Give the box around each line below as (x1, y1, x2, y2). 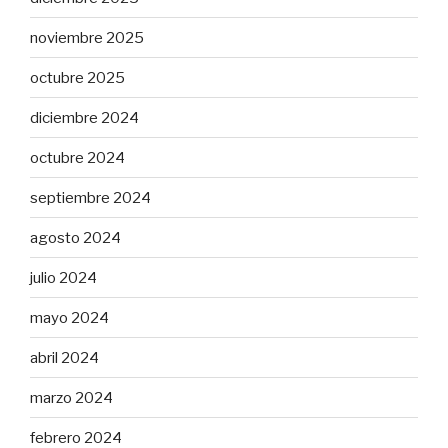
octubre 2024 (30, 148, 125, 167)
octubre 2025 (30, 68, 125, 87)
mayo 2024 (30, 308, 109, 327)
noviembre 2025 (30, 28, 144, 47)
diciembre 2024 (30, 108, 139, 127)
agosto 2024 (30, 228, 121, 247)
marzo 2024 (30, 388, 113, 407)
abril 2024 (30, 348, 99, 367)
